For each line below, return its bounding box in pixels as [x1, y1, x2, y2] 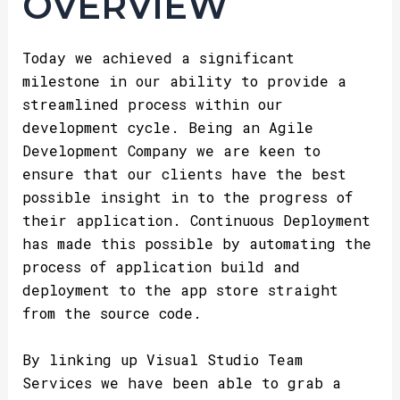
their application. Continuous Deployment [21, 210, 371, 229]
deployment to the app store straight [21, 279, 338, 299]
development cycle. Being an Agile [21, 117, 313, 137]
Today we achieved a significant [21, 47, 295, 67]
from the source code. [21, 303, 202, 322]
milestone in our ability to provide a [21, 71, 346, 90]
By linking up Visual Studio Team [21, 349, 303, 369]
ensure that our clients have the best [21, 163, 346, 183]
